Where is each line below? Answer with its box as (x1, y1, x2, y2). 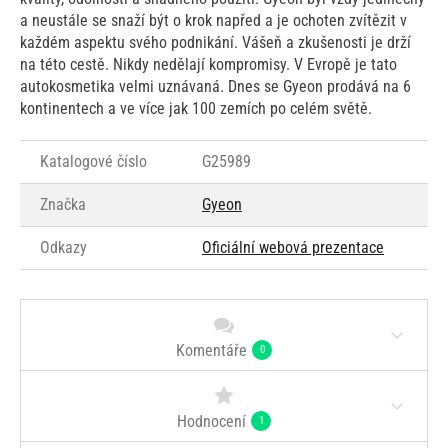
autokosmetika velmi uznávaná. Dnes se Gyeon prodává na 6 (20, 76, 411, 96)
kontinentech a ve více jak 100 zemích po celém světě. (20, 98, 372, 118)
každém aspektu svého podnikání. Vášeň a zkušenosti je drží (20, 32, 411, 52)
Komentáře (176, 340, 247, 360)
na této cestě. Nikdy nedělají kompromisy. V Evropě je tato (20, 54, 397, 74)
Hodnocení (177, 411, 246, 431)
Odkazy (40, 237, 87, 257)
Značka (40, 194, 86, 214)
